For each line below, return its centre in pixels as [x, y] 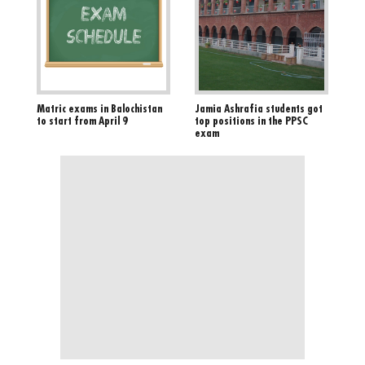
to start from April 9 [82, 121]
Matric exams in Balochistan [99, 109]
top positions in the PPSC [251, 121]
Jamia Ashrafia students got [259, 109]
